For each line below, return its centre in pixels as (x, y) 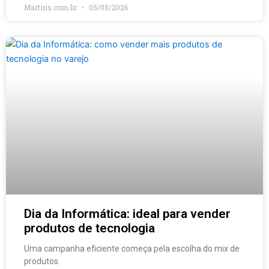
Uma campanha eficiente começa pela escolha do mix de (132, 248)
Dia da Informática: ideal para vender (127, 213)
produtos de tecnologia (89, 228)
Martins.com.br (51, 7)
